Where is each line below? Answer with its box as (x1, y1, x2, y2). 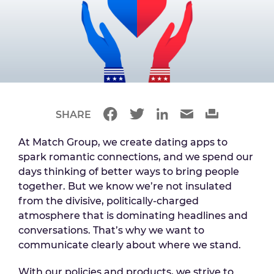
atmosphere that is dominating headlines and (18, 209, 248, 221)
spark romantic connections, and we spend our (18, 150, 253, 163)
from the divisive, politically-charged (18, 194, 199, 207)
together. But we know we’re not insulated (18, 180, 232, 192)
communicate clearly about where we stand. (18, 239, 241, 251)
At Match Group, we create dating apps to (18, 136, 228, 148)
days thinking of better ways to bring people (18, 165, 239, 177)
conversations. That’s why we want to (18, 224, 204, 236)
